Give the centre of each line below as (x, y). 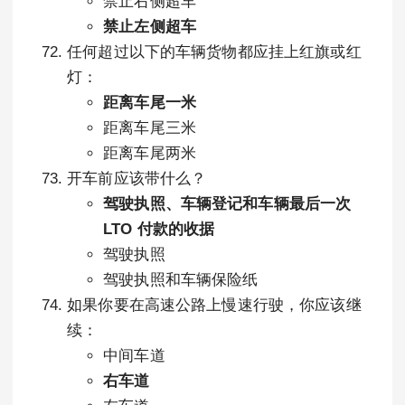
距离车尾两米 (150, 153)
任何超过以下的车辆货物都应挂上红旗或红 (214, 52)
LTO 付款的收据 (159, 229)
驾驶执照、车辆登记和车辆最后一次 (227, 204)
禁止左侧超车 (150, 27)
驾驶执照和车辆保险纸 (181, 280)
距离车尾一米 (150, 103)
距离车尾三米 (150, 128)
